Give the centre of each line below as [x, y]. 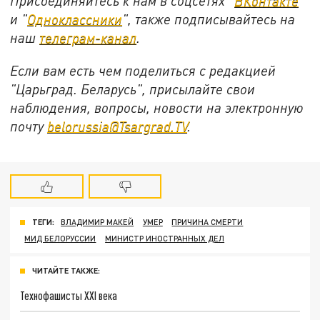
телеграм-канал [88, 38]
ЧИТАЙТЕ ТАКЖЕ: [66, 271]
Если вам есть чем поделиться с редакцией [143, 70]
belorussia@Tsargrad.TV [117, 126]
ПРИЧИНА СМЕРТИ [207, 222]
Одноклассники [75, 19]
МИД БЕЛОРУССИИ [60, 238]
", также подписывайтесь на [209, 19]
